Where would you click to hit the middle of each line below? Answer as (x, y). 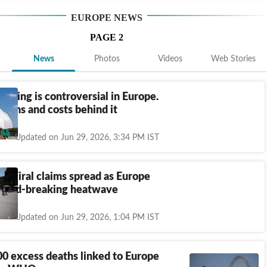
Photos (107, 59)
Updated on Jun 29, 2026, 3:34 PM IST (87, 137)
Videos (170, 59)
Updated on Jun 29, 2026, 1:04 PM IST (87, 217)
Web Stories (233, 59)
